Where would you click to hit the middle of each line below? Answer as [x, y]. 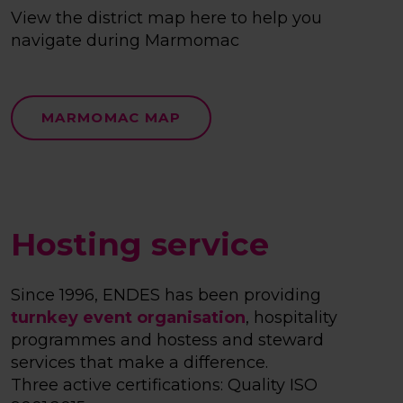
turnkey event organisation [128, 318]
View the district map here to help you [166, 18]
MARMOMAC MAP [111, 118]
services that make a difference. [139, 363]
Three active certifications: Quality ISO [164, 385]
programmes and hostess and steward [167, 340]
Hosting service [140, 245]
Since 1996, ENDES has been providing [166, 296]
